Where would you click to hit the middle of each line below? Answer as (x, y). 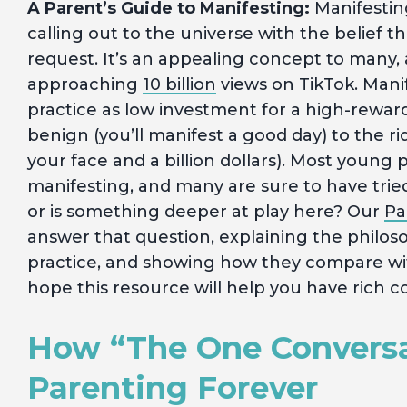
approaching (85, 84)
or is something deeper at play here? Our (206, 212)
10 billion (179, 84)
